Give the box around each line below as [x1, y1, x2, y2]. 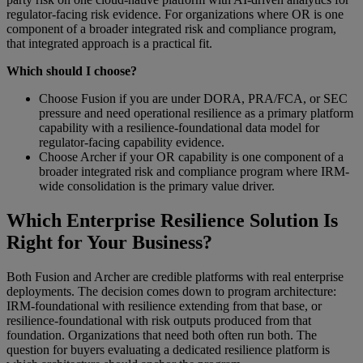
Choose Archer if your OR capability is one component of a [39, 150, 344, 164]
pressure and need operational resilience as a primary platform [39, 106, 353, 121]
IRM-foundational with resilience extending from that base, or [6, 298, 322, 313]
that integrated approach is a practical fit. [6, 36, 212, 51]
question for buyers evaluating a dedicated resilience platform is [6, 342, 330, 357]
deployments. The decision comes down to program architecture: [6, 284, 336, 298]
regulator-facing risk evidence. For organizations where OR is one [6, 7, 344, 22]
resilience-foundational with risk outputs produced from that [6, 313, 311, 327]
